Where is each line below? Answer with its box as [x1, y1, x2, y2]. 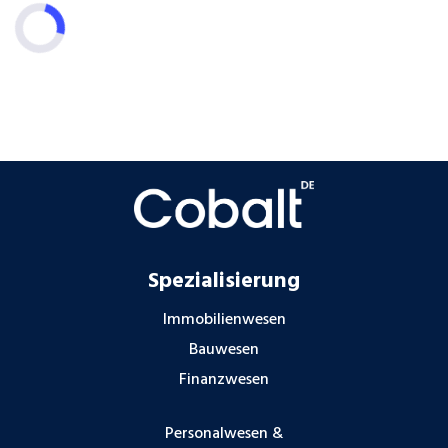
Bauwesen [189, 337, 259, 364]
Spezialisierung [148, 264, 300, 300]
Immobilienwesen [162, 307, 286, 334]
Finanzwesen [179, 367, 269, 394]
